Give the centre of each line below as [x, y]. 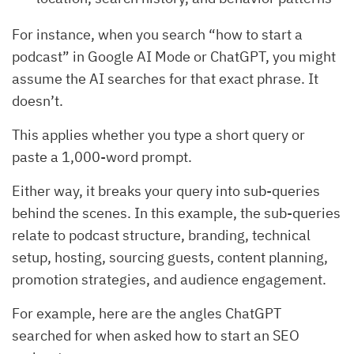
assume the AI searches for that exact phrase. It [165, 79]
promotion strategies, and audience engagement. [169, 280]
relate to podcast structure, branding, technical [161, 235]
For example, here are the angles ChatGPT [147, 314]
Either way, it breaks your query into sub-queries [166, 191]
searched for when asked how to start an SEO [156, 336]
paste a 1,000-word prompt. [102, 157]
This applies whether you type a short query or [158, 135]
